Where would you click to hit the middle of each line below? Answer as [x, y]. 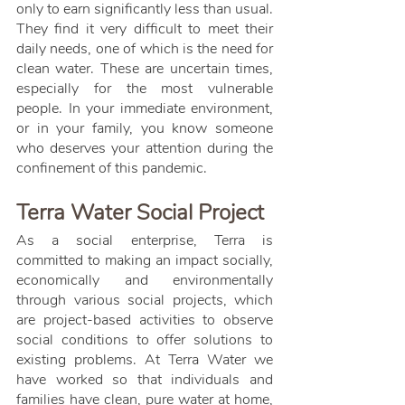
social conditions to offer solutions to [145, 340]
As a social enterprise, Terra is [145, 241]
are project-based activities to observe [145, 320]
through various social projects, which [145, 301]
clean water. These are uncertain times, [145, 69]
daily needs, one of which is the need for [145, 49]
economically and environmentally [145, 281]
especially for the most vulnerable [145, 89]
